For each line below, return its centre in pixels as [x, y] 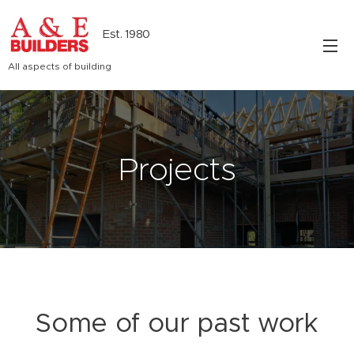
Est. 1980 [127, 33]
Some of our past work [177, 323]
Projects [177, 169]
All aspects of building [60, 66]
